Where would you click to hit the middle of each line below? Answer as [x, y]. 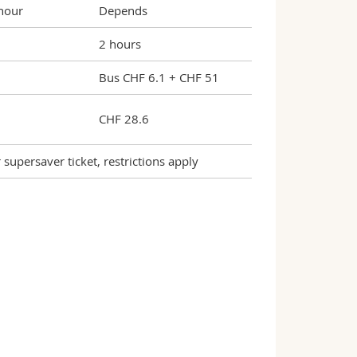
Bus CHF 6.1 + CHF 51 [159, 77]
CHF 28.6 [124, 119]
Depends [123, 10]
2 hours [120, 44]
